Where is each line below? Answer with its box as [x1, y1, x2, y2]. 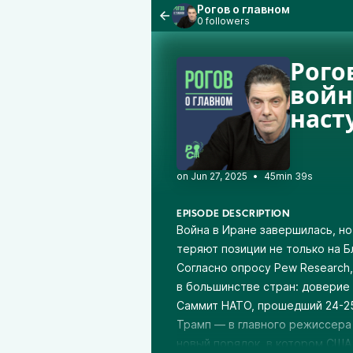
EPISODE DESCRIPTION [176, 210, 291, 219]
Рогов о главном [197, 2, 290, 16]
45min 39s [264, 170, 313, 182]
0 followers [197, 15, 250, 27]
